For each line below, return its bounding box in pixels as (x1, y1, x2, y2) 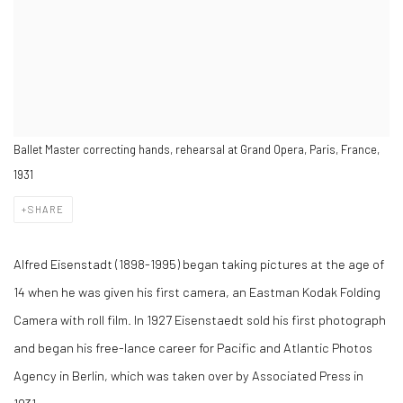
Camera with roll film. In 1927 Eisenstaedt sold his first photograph (13, 311, 386, 327)
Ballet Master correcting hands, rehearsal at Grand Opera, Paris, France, (13, 142, 380, 157)
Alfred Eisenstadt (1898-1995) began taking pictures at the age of (13, 255, 384, 272)
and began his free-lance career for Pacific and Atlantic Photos (13, 339, 372, 355)
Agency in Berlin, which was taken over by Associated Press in (13, 367, 363, 383)
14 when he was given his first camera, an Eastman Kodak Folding (13, 283, 381, 300)
